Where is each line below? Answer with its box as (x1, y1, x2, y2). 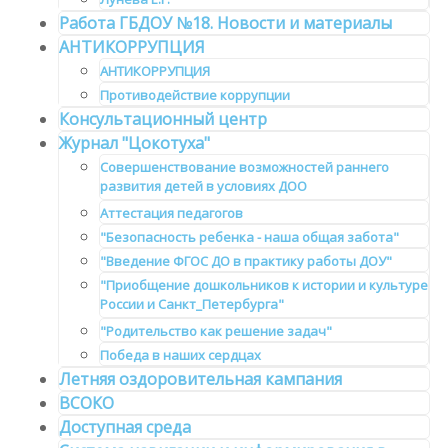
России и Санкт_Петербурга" (100, 295, 284, 318)
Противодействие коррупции (100, 86, 290, 105)
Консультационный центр (59, 108, 267, 131)
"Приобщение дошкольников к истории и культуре (100, 276, 428, 295)
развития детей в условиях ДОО (100, 177, 307, 200)
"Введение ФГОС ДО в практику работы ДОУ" (100, 252, 392, 271)
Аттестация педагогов (100, 204, 243, 223)
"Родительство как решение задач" (100, 322, 332, 341)
